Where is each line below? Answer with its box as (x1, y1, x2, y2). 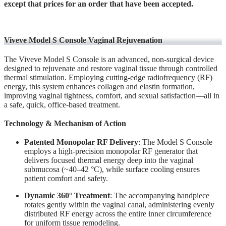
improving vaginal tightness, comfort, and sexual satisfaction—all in (4, 91, 219, 100)
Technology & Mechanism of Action (4, 119, 126, 128)
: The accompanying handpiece (110, 191, 209, 200)
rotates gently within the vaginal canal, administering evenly (24, 200, 214, 209)
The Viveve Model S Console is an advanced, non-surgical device (4, 55, 214, 64)
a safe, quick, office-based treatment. (4, 100, 120, 109)
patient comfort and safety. (24, 174, 108, 183)
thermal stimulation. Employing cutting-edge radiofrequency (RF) (4, 73, 212, 82)
